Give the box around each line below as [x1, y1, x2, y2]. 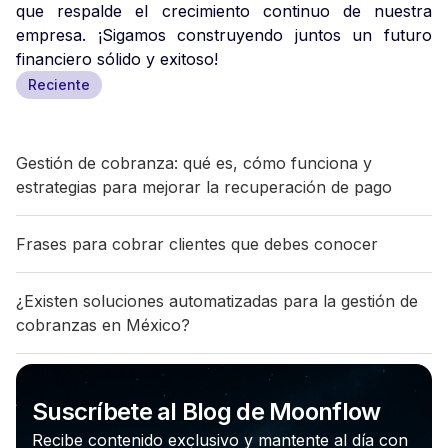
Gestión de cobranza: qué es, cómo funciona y [16, 152, 372, 173]
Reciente [28, 75, 90, 93]
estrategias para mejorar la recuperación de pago [16, 176, 392, 197]
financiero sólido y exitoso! [16, 48, 218, 69]
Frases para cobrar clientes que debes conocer [16, 233, 378, 254]
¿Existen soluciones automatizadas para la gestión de [16, 290, 418, 311]
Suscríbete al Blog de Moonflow [32, 396, 381, 426]
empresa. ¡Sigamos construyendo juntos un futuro [16, 24, 432, 45]
